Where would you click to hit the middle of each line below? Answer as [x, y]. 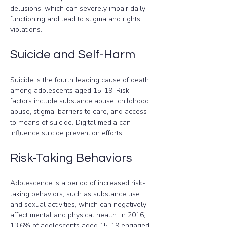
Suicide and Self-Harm [73, 54]
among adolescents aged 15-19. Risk [71, 90]
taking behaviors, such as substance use [76, 194]
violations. [26, 30]
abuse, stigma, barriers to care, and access [80, 112]
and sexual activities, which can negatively [79, 204]
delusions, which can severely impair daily [79, 8]
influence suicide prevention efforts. [67, 133]
